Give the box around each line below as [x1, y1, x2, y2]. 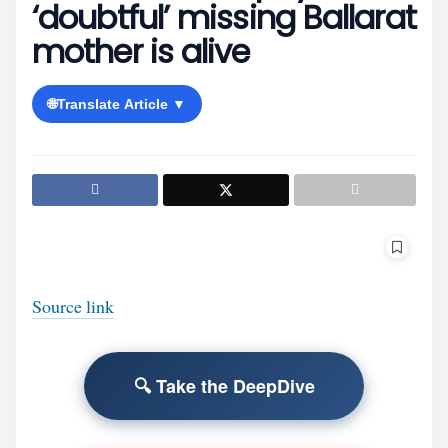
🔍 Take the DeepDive [133, 373, 315, 399]
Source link [32, 294, 114, 318]
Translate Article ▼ [57, 96, 186, 112]
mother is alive [32, 29, 250, 74]
